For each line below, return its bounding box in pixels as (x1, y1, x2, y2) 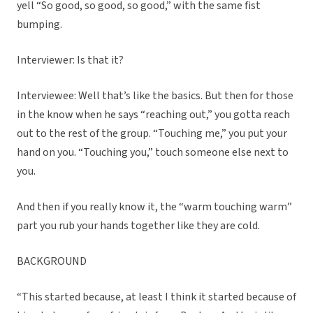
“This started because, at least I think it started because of (17, 289, 296, 305)
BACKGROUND (17, 254, 87, 270)
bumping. (17, 17, 62, 33)
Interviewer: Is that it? (17, 52, 124, 68)
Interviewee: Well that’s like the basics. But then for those (17, 88, 293, 104)
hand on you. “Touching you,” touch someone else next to (17, 145, 289, 161)
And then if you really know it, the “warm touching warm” (17, 199, 292, 215)
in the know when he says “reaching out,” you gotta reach (17, 107, 290, 123)
